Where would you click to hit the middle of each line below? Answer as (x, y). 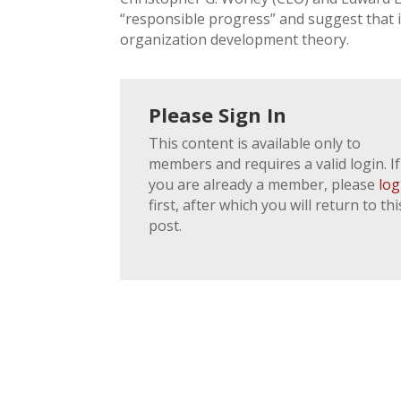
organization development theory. (235, 40)
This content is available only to (255, 143)
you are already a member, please (264, 184)
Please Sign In (218, 114)
